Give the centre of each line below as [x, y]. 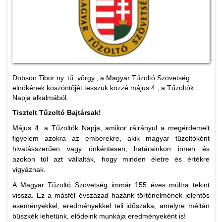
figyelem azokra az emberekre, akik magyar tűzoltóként [111, 139]
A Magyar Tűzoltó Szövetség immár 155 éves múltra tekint [111, 185]
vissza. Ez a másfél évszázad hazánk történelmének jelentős [111, 195]
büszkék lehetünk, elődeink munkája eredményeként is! [99, 216]
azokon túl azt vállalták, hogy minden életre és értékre [111, 159]
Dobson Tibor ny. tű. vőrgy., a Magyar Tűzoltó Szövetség [101, 78]
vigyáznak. [29, 170]
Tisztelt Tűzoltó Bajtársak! [57, 113]
